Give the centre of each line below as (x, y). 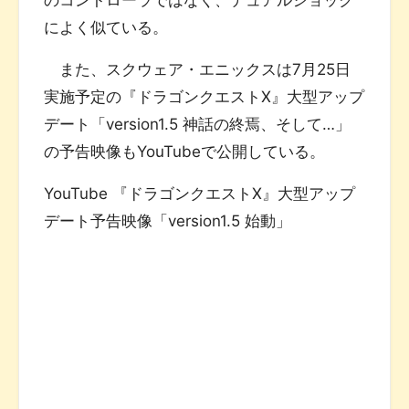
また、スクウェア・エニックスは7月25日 (198, 69)
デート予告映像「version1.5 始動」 (168, 220)
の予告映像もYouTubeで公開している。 (185, 151)
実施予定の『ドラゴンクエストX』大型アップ (204, 96)
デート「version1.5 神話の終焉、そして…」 (198, 124)
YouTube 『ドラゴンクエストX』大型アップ (200, 193)
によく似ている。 (106, 27)
